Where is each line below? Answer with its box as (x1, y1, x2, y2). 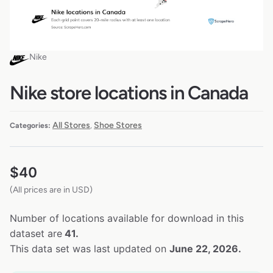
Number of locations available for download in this (10, 212, 244, 225)
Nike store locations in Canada (10, 81, 248, 104)
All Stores (52, 120, 90, 131)
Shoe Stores (94, 120, 142, 131)
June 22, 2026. (169, 243, 241, 255)
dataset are (10, 227, 62, 240)
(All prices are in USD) (10, 185, 93, 196)
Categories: (10, 121, 51, 130)
